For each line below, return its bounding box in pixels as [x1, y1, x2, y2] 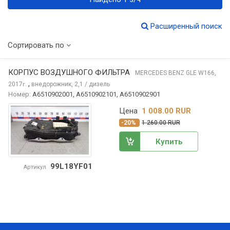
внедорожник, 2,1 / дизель [31, 81, 110, 88]
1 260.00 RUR [142, 119, 180, 126]
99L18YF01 [50, 162, 92, 171]
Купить [155, 137, 183, 147]
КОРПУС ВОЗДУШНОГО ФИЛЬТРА [8, 68, 130, 78]
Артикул [23, 164, 46, 171]
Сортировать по [8, 41, 66, 50]
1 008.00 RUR [142, 106, 191, 116]
